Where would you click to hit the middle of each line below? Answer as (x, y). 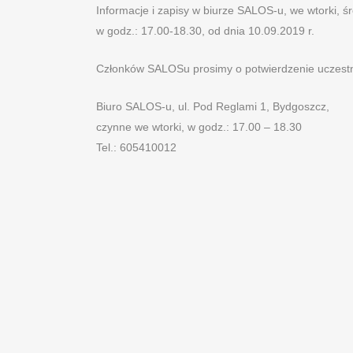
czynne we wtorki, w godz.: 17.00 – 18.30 (199, 127)
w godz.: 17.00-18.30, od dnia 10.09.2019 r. (205, 31)
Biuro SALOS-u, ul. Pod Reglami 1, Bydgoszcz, (213, 106)
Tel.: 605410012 (136, 147)
